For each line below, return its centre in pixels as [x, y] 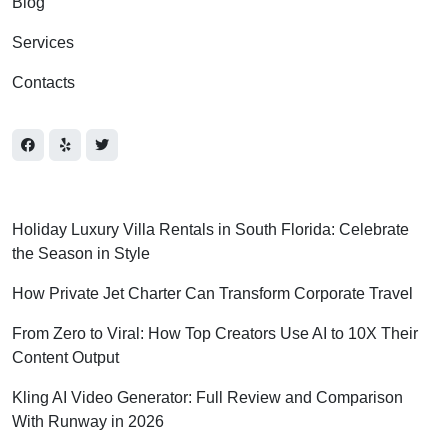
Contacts [43, 82]
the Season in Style [81, 253]
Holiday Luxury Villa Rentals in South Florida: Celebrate [210, 229]
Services [43, 42]
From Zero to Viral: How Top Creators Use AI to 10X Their [215, 333]
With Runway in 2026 [88, 421]
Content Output [65, 357]
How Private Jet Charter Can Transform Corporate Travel [212, 293]
